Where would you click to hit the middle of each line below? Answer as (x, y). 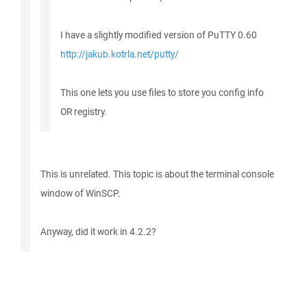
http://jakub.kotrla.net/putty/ (120, 54)
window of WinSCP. (81, 193)
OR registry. (84, 112)
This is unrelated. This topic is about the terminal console (157, 174)
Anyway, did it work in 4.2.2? (98, 232)
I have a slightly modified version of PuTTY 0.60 (159, 35)
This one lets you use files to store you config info (162, 93)
